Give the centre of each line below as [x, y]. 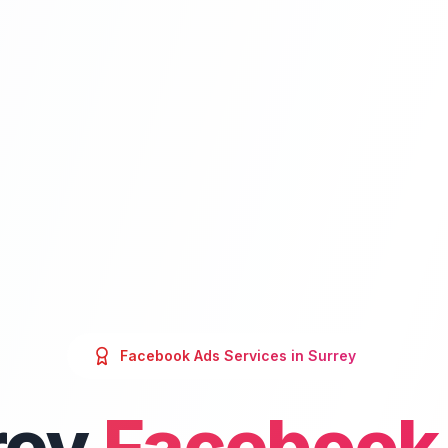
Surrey [332, 355]
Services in [264, 355]
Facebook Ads [170, 355]
